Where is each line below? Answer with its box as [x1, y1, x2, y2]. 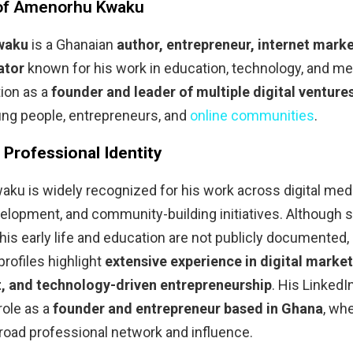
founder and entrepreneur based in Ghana [53, 300, 323, 318]
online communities [190, 107, 314, 124]
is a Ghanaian [28, 36, 117, 54]
